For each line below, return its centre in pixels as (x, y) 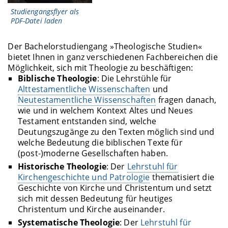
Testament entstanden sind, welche (87, 121)
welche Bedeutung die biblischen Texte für (100, 142)
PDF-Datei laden (36, 21)
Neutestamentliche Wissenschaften (87, 99)
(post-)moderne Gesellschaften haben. (93, 153)
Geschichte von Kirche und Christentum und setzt (115, 188)
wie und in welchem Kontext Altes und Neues (105, 110)
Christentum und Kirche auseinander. (91, 209)
